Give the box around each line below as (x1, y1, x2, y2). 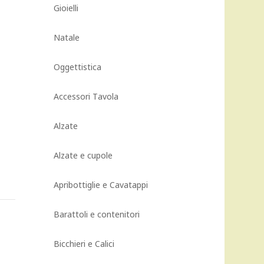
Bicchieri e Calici (54, 238, 114, 249)
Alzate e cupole (54, 150, 113, 161)
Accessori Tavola (54, 91, 118, 102)
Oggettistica (54, 61, 101, 72)
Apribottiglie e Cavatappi (54, 179, 148, 190)
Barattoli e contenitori (54, 209, 140, 220)
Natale (54, 32, 80, 43)
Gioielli (54, 2, 78, 14)
